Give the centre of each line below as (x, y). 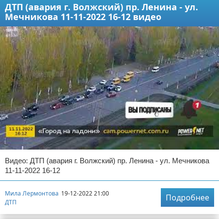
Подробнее (187, 197)
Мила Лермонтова (32, 193)
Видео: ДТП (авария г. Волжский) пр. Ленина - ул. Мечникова (107, 161)
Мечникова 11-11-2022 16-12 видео (83, 17)
